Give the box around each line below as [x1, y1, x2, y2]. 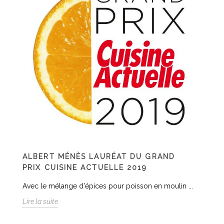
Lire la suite [22, 197, 58, 205]
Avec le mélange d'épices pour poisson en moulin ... [22, 182, 193, 190]
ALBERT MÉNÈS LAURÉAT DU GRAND [22, 152, 175, 160]
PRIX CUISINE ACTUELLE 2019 [22, 163, 147, 171]
